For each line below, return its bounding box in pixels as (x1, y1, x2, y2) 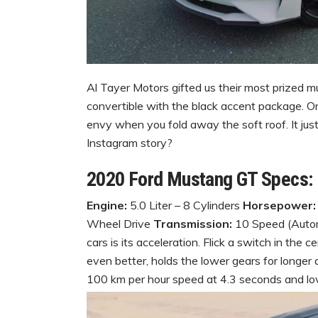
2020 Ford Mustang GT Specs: (87, 167, 313, 191)
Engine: (87, 197, 127, 212)
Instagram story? (87, 135, 172, 150)
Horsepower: (243, 197, 316, 212)
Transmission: (153, 216, 232, 231)
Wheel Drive (87, 216, 153, 231)
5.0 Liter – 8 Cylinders (127, 197, 243, 212)
